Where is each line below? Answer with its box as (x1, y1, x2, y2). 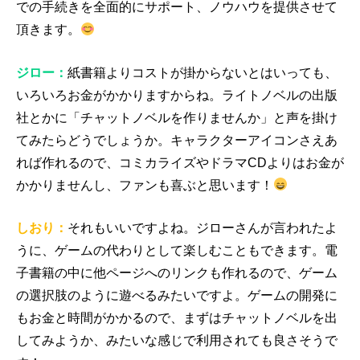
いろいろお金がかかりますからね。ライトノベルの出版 (16, 88, 337, 102)
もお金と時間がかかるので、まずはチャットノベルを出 (16, 311, 337, 325)
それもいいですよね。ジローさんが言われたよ (67, 221, 337, 235)
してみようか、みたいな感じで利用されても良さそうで (16, 333, 337, 348)
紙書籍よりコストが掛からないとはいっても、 (67, 65, 337, 80)
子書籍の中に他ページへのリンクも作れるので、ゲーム (16, 266, 337, 280)
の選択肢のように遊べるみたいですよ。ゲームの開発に (16, 288, 337, 303)
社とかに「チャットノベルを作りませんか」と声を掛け (16, 110, 337, 125)
